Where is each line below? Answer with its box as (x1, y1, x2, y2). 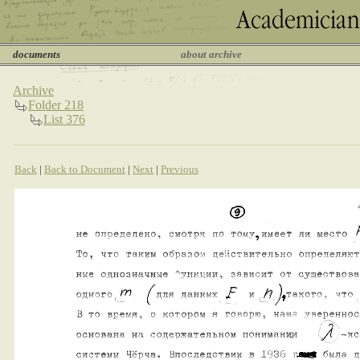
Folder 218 (28, 98, 84, 112)
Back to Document (44, 163, 125, 175)
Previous (161, 163, 198, 175)
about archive (181, 48, 242, 60)
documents (13, 48, 60, 60)
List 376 (43, 112, 85, 126)
